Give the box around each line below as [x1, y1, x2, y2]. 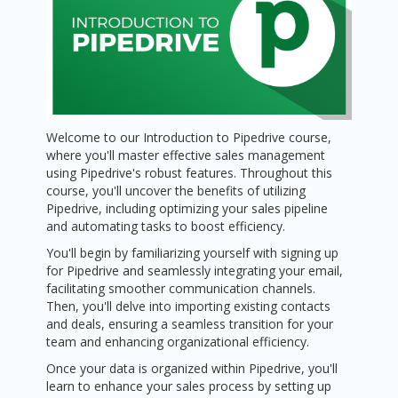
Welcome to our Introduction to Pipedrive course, [46, 129, 332, 147]
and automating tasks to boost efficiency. [46, 218, 286, 235]
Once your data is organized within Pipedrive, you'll [46, 360, 338, 378]
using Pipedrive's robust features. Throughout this [46, 164, 333, 182]
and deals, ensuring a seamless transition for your [46, 315, 334, 333]
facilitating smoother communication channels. [46, 280, 316, 298]
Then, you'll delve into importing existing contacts [46, 298, 331, 315]
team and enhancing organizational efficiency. [46, 333, 310, 351]
